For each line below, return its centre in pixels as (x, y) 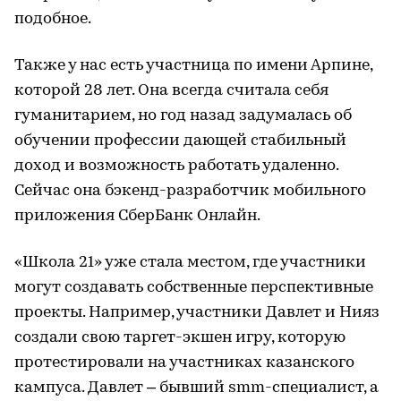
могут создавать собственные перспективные (194, 287)
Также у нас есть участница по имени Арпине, (193, 65)
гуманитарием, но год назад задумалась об (183, 115)
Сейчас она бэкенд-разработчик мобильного (190, 191)
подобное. (53, 19)
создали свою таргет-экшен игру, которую (180, 337)
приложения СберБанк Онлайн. (137, 216)
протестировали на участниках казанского (184, 363)
